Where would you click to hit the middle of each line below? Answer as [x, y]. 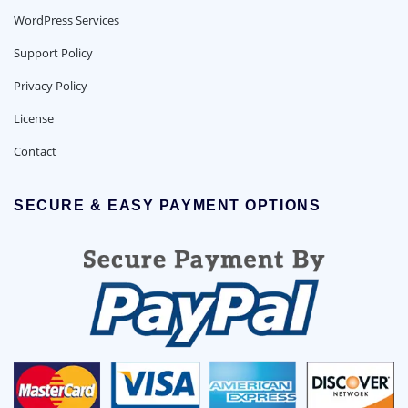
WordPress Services [66, 20]
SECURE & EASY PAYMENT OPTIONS [168, 206]
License [34, 118]
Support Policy [53, 52]
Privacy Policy [51, 85]
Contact [35, 151]
